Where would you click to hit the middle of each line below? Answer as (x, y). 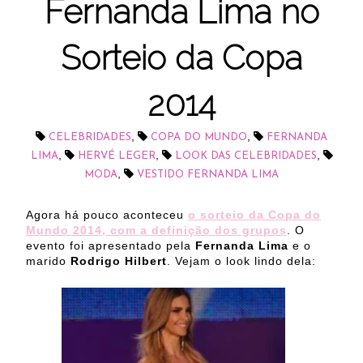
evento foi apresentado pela (111, 246)
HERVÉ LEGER (116, 156)
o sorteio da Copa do (254, 215)
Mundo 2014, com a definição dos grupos (156, 231)
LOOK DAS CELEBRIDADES (246, 156)
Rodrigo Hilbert (119, 261)
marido (48, 261)
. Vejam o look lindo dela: (241, 261)
